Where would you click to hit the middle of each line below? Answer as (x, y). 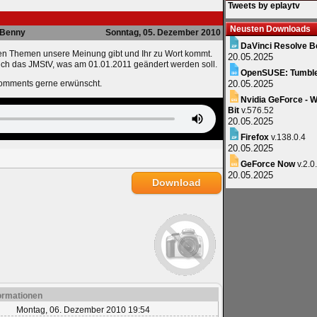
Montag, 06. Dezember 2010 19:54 (83, 310)
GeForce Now (268, 164)
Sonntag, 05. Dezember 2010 (163, 33)
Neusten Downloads (270, 29)
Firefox (255, 137)
